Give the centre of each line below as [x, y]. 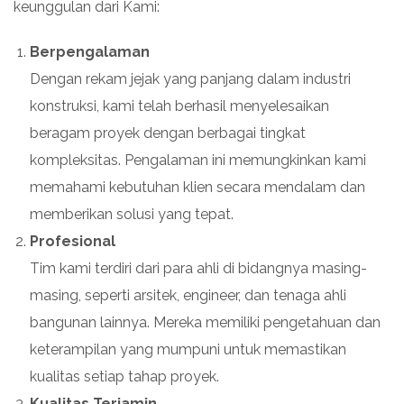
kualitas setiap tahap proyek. [124, 376]
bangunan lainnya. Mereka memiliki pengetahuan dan [205, 322]
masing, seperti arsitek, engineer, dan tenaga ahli [188, 295]
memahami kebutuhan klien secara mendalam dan [197, 187]
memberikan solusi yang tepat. [132, 214]
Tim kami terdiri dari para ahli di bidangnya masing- [198, 268]
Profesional [73, 241]
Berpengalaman [90, 51]
